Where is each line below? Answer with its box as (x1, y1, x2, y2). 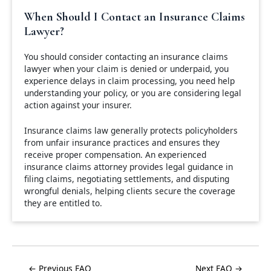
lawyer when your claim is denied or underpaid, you (24, 62, 229, 74)
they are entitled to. (24, 197, 102, 209)
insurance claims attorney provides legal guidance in (24, 160, 233, 172)
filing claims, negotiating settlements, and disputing (24, 172, 229, 184)
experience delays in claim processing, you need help (24, 74, 235, 87)
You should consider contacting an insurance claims (24, 50, 228, 62)
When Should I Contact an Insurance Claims (24, 8, 245, 24)
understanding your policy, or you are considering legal (24, 87, 241, 99)
